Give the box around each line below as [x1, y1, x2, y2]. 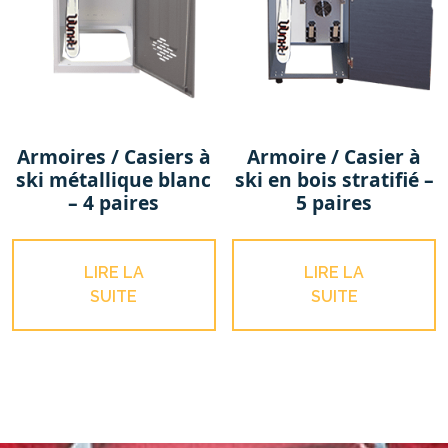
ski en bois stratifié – [234, 165, 434, 193]
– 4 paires [68, 188, 160, 216]
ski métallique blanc [16, 165, 212, 193]
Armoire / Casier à [247, 142, 422, 170]
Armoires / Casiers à [16, 142, 211, 170]
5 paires [296, 188, 373, 216]
